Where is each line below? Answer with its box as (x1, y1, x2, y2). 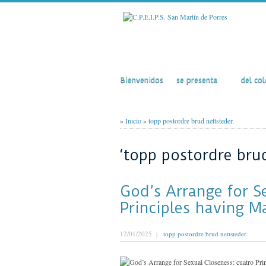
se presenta (176, 75, 217, 84)
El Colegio (176, 61, 228, 73)
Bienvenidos (121, 75, 163, 84)
